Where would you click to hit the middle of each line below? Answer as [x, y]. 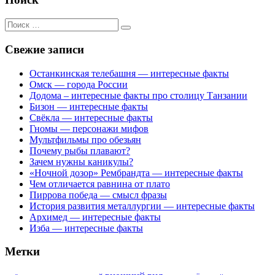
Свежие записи [45, 49]
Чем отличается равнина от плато [100, 184]
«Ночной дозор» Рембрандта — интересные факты [136, 172]
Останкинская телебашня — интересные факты [129, 73]
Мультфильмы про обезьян [85, 139]
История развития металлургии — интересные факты [142, 206]
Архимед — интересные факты [95, 217]
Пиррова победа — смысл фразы [98, 195]
